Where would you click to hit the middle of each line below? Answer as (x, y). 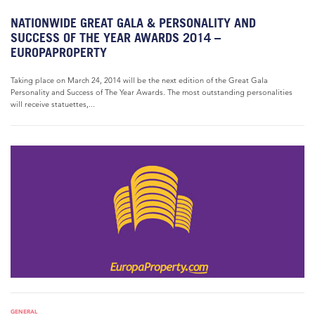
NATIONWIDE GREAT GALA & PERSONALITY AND (133, 23)
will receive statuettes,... (53, 104)
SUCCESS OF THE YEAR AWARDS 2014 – (116, 38)
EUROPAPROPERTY (59, 52)
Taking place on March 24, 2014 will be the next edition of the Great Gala (139, 80)
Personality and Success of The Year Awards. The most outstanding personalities (152, 92)
